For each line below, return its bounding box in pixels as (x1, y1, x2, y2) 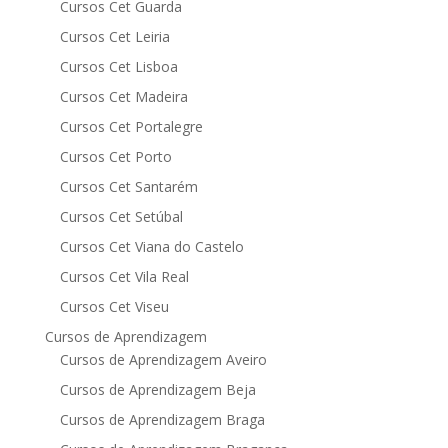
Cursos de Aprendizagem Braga (59, 410, 265, 429)
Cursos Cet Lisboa (59, 57, 178, 76)
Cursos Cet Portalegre (59, 117, 203, 136)
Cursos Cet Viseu (59, 297, 169, 316)
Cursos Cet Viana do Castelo (59, 237, 244, 256)
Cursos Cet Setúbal (59, 207, 183, 226)
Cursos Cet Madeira (59, 87, 188, 106)
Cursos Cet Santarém (59, 177, 198, 196)
